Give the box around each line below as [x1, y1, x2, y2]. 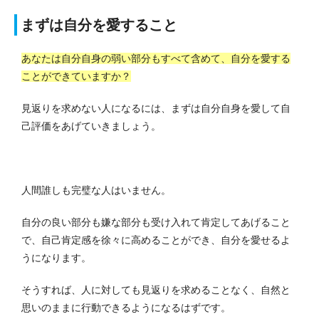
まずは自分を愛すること [21, 17, 177, 33]
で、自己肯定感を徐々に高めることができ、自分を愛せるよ [21, 234, 291, 246]
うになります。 [21, 252, 91, 264]
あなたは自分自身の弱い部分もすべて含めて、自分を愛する [21, 53, 291, 65]
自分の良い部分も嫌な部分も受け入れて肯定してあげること [21, 216, 291, 229]
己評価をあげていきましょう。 [21, 120, 161, 132]
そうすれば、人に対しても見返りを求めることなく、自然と [21, 284, 291, 296]
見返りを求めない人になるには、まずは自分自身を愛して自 [21, 103, 291, 115]
